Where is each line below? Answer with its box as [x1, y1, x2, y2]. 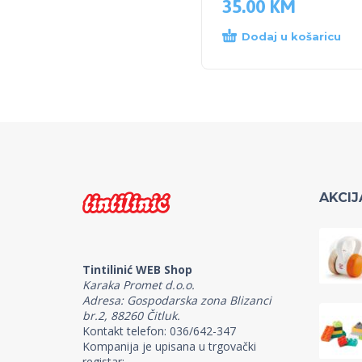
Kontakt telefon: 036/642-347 [82, 322, 236, 339]
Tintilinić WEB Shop [82, 261, 192, 277]
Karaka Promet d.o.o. [82, 276, 195, 293]
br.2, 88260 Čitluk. [82, 307, 180, 323]
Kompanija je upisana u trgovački [82, 338, 256, 354]
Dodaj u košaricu [242, 30, 341, 44]
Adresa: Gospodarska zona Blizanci [82, 292, 271, 308]
